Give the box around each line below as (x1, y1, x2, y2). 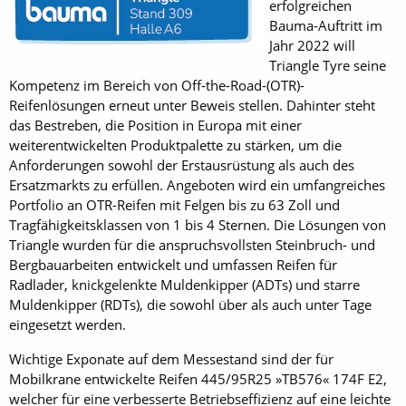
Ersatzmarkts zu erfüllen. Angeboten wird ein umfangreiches (9, 176, 385, 195)
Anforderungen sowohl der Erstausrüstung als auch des (9, 156, 354, 175)
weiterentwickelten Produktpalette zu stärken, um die (9, 136, 342, 155)
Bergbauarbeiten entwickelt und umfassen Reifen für (9, 256, 337, 275)
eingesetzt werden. (9, 315, 126, 334)
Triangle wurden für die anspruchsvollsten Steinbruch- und (9, 236, 375, 255)
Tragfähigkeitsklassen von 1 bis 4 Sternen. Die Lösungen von (9, 216, 386, 235)
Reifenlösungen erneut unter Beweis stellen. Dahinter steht (9, 96, 375, 115)
